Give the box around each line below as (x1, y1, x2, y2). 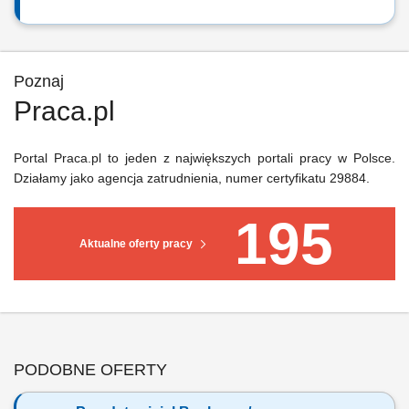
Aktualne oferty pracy (79, 237, 193, 250)
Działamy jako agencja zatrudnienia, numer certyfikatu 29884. (14, 171, 370, 185)
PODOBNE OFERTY (14, 361, 167, 379)
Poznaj (14, 72, 64, 90)
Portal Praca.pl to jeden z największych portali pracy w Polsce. (14, 151, 395, 165)
